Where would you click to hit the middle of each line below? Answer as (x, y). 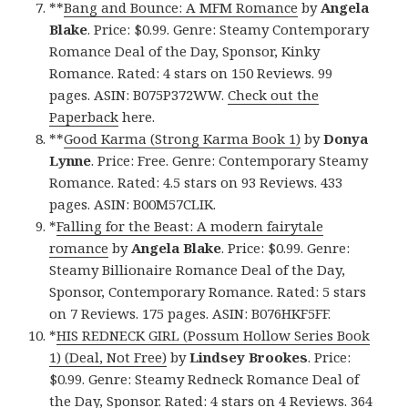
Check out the (274, 95)
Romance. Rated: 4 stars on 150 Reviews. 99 (191, 73)
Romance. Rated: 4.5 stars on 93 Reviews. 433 (196, 183)
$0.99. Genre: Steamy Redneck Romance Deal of (204, 379)
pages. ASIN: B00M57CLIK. (133, 204)
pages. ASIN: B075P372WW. (139, 95)
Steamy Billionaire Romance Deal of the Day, (198, 270)
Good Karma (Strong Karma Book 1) (183, 139)
